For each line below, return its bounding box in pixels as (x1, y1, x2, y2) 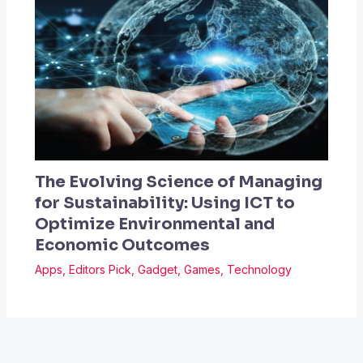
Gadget (137, 263, 177, 277)
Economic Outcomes (34, 235, 210, 256)
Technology (226, 263, 292, 277)
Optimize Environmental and (34, 214, 275, 235)
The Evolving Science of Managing (34, 172, 322, 193)
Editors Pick (68, 263, 131, 277)
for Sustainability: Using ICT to (34, 193, 295, 214)
